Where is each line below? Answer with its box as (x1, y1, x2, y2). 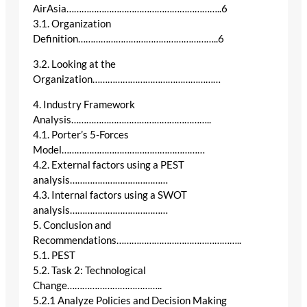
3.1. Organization (33, 18, 111, 30)
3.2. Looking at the (33, 58, 116, 70)
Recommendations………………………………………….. (33, 234, 241, 246)
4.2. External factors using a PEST (33, 158, 184, 171)
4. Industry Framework (33, 98, 135, 110)
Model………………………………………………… (33, 143, 205, 156)
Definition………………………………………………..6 (33, 33, 224, 45)
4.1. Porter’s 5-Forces (33, 128, 129, 140)
